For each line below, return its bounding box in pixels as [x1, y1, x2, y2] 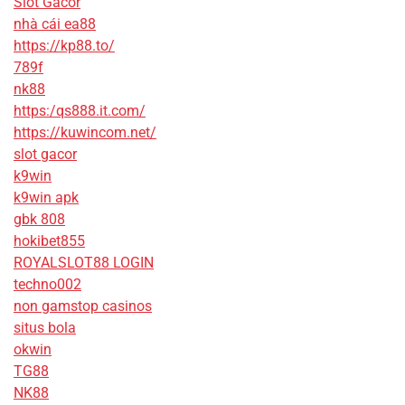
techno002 [14, 276, 81, 294]
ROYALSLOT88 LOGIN [14, 254, 154, 272]
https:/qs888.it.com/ [14, 102, 146, 120]
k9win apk [14, 189, 79, 207]
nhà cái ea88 [14, 15, 96, 33]
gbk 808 [14, 211, 65, 229]
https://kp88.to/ [14, 37, 115, 55]
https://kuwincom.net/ [14, 124, 156, 142]
